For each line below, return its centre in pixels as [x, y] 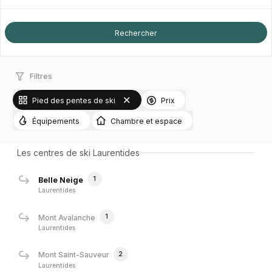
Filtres [41, 76]
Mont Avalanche [66, 217]
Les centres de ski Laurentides [78, 153]
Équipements [56, 121]
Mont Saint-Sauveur [73, 255]
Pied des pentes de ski [74, 101]
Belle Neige [60, 180]
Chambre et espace [146, 121]
